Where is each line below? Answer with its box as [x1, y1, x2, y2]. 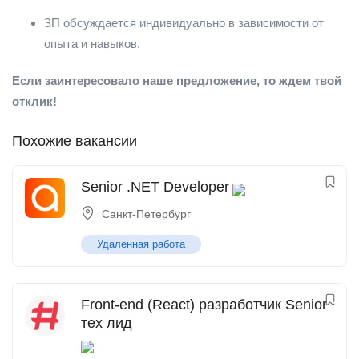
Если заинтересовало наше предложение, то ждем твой [12, 74, 341, 87]
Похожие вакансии [12, 133, 137, 149]
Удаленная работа [97, 238, 185, 250]
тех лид [81, 315, 132, 331]
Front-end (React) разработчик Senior [81, 296, 327, 313]
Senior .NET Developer [81, 179, 229, 195]
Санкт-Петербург [102, 208, 191, 220]
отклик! [12, 95, 57, 108]
